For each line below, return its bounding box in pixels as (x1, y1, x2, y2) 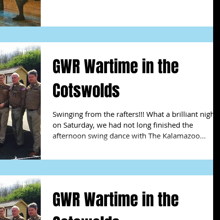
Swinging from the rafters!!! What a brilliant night (53, 109, 217, 119)
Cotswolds (53, 78, 120, 103)
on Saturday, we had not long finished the (53, 119, 193, 130)
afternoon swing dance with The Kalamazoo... (53, 130, 206, 140)
